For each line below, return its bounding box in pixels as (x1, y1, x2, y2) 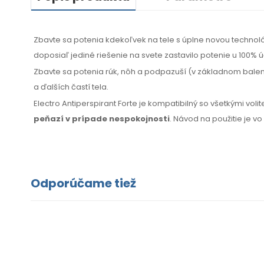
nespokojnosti (107, 113, 170, 125)
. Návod (170, 113, 200, 125)
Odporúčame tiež (31, 175, 136, 192)
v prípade (65, 113, 107, 125)
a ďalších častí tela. (34, 81, 108, 93)
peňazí (34, 113, 65, 125)
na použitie (200, 113, 242, 125)
